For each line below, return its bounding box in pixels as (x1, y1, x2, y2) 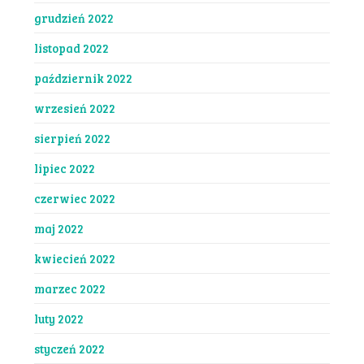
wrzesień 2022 (33, 99, 115, 116)
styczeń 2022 (33, 340, 105, 357)
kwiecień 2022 (33, 249, 115, 266)
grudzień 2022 (33, 9, 114, 26)
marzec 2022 (33, 279, 106, 297)
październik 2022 (33, 69, 132, 86)
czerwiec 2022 (33, 189, 115, 206)
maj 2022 (33, 219, 84, 236)
